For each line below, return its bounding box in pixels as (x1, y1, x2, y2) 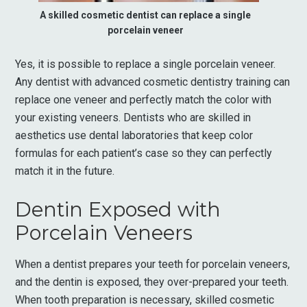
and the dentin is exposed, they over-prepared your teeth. (15, 275, 289, 288)
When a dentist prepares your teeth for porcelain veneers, (15, 258, 291, 271)
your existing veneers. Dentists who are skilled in (15, 111, 251, 124)
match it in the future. (15, 164, 115, 177)
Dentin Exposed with (15, 197, 221, 221)
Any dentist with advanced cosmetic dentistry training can (15, 75, 291, 88)
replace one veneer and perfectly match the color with (15, 93, 272, 106)
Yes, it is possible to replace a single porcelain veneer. (15, 58, 276, 71)
